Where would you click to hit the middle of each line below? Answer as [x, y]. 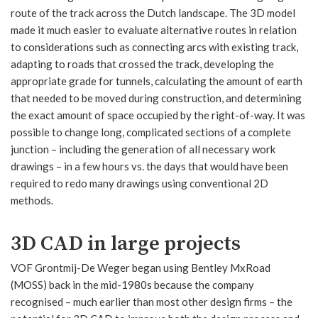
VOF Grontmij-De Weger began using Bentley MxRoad [141, 267]
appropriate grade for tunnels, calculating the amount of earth [157, 81]
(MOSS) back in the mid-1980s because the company [132, 284]
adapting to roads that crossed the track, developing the [142, 64]
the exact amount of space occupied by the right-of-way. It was [158, 115]
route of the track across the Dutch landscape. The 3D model [153, 12]
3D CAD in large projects [126, 244]
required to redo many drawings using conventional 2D [139, 183]
